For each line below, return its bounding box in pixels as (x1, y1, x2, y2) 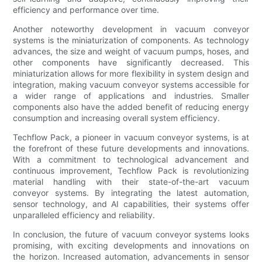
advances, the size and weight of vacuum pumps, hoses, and (13, 46, 249, 56)
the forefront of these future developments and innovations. (13, 143, 249, 153)
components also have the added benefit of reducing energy (13, 101, 249, 112)
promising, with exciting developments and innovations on (13, 240, 249, 250)
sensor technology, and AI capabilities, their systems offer (13, 198, 249, 209)
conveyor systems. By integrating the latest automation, (13, 187, 249, 198)
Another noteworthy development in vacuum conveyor (13, 23, 249, 34)
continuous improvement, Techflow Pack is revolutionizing (13, 165, 249, 175)
